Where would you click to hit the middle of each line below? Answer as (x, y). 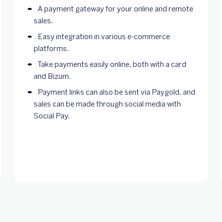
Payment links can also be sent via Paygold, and (116, 92)
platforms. (51, 48)
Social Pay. (52, 116)
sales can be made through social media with (107, 104)
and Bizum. (53, 76)
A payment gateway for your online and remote (115, 9)
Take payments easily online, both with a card (112, 64)
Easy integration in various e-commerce (104, 36)
